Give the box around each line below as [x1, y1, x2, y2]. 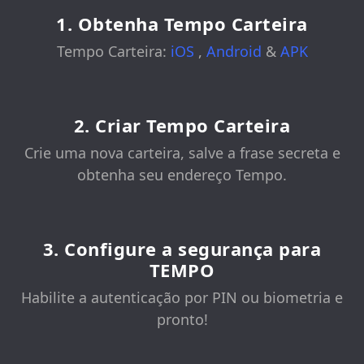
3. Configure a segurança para [42, 236, 322, 262]
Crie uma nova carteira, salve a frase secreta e [24, 143, 340, 163]
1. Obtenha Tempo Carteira [56, 11, 308, 37]
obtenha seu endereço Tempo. [77, 165, 287, 185]
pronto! [156, 310, 208, 330]
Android [206, 41, 266, 62]
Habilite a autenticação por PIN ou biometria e [21, 288, 343, 308]
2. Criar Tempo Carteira [73, 113, 291, 138]
